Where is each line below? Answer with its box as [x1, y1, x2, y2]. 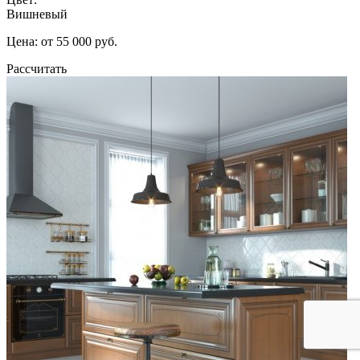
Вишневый [6, 6, 67, 21]
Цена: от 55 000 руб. [6, 34, 117, 48]
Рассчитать [6, 61, 67, 76]
